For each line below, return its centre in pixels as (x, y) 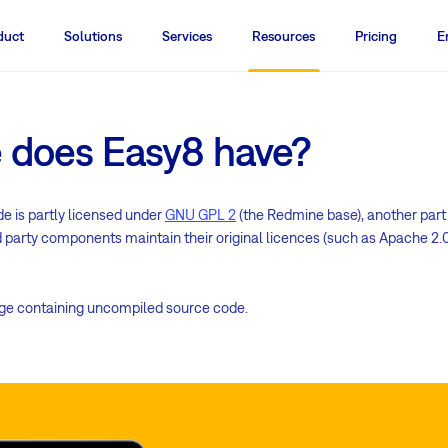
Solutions (93, 36)
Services (187, 36)
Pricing (376, 36)
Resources (283, 36)
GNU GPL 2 (200, 214)
